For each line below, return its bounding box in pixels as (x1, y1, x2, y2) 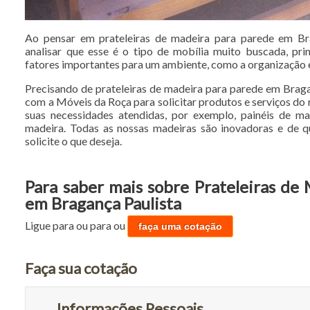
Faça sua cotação (25, 259, 138, 278)
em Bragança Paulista (25, 193, 182, 214)
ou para (76, 219, 114, 232)
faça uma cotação (138, 221, 223, 232)
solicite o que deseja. (25, 134, 122, 148)
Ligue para (25, 219, 77, 232)
